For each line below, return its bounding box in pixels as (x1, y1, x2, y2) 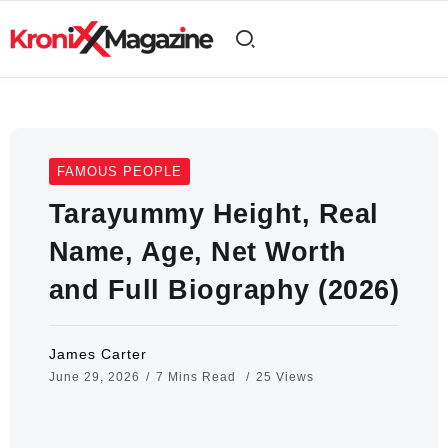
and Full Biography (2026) (48, 273, 400, 305)
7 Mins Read (155, 369, 240, 384)
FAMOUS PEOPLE (56, 163, 182, 179)
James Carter (48, 345, 147, 362)
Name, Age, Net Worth (48, 235, 347, 267)
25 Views (255, 369, 314, 384)
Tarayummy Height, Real (48, 197, 379, 229)
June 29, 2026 (48, 369, 140, 384)
